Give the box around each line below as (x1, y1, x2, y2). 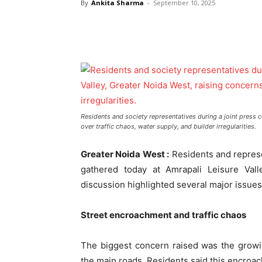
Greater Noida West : (81, 148, 170, 160)
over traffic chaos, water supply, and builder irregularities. (81, 122, 256, 130)
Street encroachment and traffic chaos (81, 209, 246, 220)
